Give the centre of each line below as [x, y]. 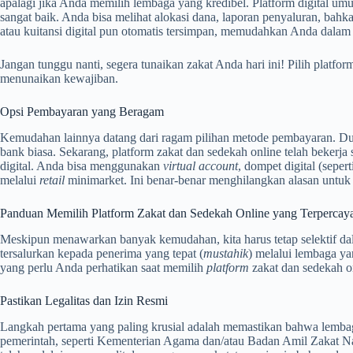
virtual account [201, 166]
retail [52, 180]
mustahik [226, 253]
